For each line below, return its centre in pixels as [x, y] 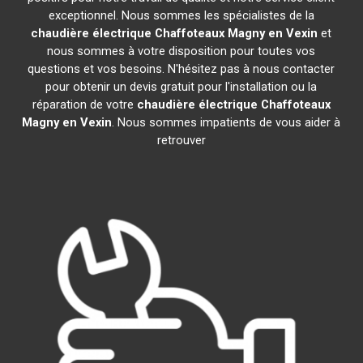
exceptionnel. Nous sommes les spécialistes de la [181, 15]
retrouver [181, 140]
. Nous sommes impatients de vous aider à [226, 122]
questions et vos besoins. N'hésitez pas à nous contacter [181, 69]
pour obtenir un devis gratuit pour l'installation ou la [181, 87]
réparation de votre [84, 105]
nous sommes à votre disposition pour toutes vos [181, 51]
